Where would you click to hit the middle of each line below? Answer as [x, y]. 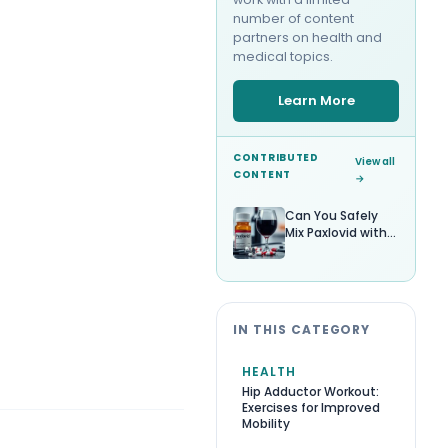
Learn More [316, 100]
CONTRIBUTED [276, 157]
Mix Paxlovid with [336, 232]
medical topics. [283, 56]
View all [375, 161]
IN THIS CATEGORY [302, 329]
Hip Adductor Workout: [310, 391]
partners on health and [307, 37]
